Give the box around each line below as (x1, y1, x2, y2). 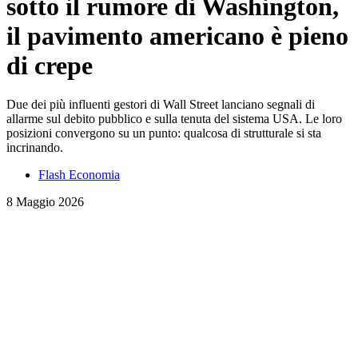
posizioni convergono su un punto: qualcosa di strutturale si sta (6, 126, 321, 141)
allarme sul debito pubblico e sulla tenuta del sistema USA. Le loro (6, 112, 342, 126)
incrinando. (6, 141, 63, 155)
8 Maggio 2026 (6, 195, 84, 209)
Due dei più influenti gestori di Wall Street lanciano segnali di (6, 97, 315, 112)
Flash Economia (38, 168, 120, 182)
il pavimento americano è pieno (6, 21, 348, 50)
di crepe (6, 50, 93, 80)
